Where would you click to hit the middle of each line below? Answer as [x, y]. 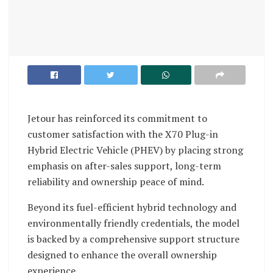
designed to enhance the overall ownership [122, 254]
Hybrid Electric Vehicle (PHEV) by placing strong [135, 150]
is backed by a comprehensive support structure [133, 239]
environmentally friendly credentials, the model [133, 223]
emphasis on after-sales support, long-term [124, 165]
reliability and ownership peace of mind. [116, 181]
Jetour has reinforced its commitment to [117, 118]
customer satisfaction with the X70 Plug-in [123, 134]
